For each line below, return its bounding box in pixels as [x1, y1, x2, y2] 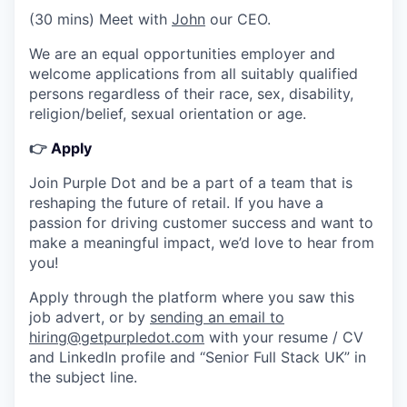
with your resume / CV [204, 328, 363, 347]
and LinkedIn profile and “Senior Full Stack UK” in [29, 348, 366, 367]
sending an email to [150, 308, 284, 327]
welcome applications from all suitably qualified [29, 65, 358, 84]
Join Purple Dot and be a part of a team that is [29, 174, 352, 193]
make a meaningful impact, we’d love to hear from [29, 233, 374, 253]
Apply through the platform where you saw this [29, 288, 354, 307]
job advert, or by [29, 308, 150, 327]
